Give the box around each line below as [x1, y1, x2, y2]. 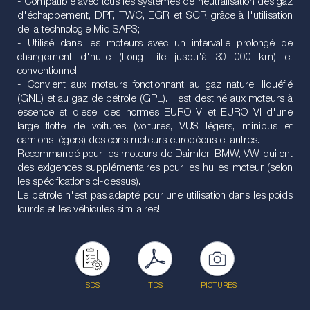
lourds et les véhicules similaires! [17, 204, 160, 215]
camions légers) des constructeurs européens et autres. [17, 135, 259, 146]
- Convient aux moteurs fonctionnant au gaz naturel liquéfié [17, 80, 293, 91]
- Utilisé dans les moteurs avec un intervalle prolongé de [17, 38, 293, 49]
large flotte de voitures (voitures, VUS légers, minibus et [17, 121, 293, 132]
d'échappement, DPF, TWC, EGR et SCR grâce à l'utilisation [17, 10, 293, 21]
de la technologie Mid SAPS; [17, 24, 140, 35]
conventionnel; [17, 66, 79, 77]
